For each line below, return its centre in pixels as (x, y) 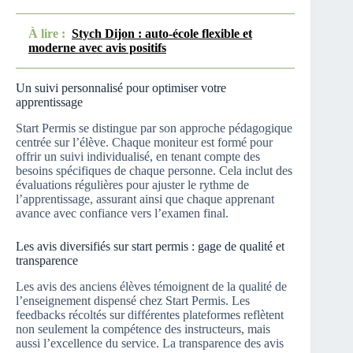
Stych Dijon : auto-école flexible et (162, 34)
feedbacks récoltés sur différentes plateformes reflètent (150, 314)
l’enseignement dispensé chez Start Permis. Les (133, 300)
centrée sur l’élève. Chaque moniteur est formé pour (144, 142)
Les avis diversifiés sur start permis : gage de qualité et (150, 246)
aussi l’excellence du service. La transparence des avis (150, 343)
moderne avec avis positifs (97, 48)
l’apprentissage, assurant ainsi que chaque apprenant (145, 199)
